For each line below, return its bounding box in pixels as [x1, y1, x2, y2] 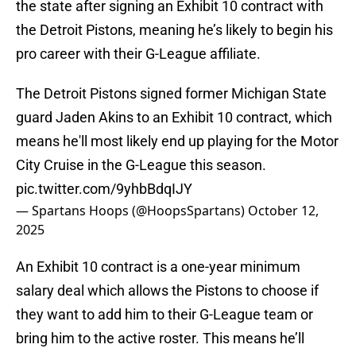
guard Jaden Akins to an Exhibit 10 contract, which [16, 109, 332, 126]
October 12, [248, 202, 319, 220]
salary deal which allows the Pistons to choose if [16, 282, 319, 300]
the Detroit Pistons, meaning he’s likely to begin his [16, 21, 333, 39]
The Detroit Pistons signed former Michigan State [16, 85, 327, 103]
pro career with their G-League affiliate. [16, 45, 261, 63]
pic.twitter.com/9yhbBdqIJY [16, 180, 192, 198]
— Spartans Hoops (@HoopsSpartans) [16, 202, 248, 220]
